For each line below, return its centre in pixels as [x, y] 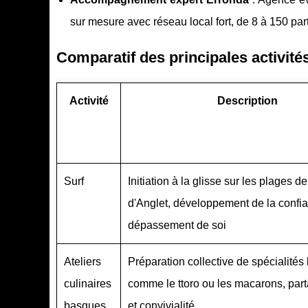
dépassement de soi [177, 225]
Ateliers [82, 262]
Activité [89, 101]
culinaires [88, 284]
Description [247, 101]
